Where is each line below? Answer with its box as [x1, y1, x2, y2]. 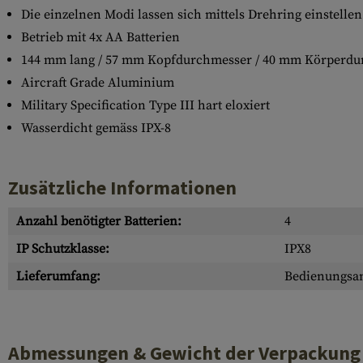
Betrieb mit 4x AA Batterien [21, 29, 180, 45]
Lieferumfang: [16, 268, 100, 284]
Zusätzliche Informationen [8, 175, 237, 200]
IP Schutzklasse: [16, 241, 109, 257]
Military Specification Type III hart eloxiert [21, 97, 270, 113]
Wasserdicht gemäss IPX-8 [21, 120, 171, 136]
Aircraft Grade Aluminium [21, 75, 174, 91]
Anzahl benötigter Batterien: [16, 213, 181, 229]
